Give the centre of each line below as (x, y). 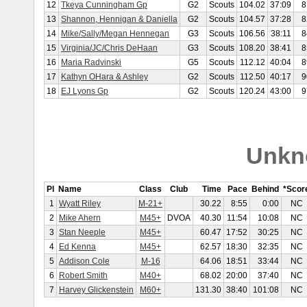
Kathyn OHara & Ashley (105, 77)
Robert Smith (83, 275)
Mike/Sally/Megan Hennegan (115, 34)
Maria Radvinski (91, 62)
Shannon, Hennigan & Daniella (119, 19)
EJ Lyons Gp (85, 91)
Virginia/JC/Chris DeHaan (109, 48)
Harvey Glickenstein (96, 290)
